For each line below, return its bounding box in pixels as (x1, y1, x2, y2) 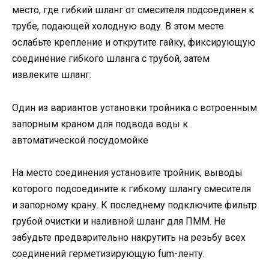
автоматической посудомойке (12, 134, 148, 146)
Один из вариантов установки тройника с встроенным (12, 101, 257, 113)
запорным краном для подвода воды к (12, 118, 188, 130)
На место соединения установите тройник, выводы (12, 166, 243, 178)
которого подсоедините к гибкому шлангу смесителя (12, 183, 251, 195)
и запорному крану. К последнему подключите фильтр (12, 199, 257, 211)
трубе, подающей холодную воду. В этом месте (12, 20, 224, 32)
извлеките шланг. (12, 69, 91, 81)
